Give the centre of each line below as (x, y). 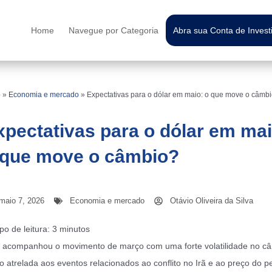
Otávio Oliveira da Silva (211, 201)
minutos (74, 229)
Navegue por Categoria (113, 30)
